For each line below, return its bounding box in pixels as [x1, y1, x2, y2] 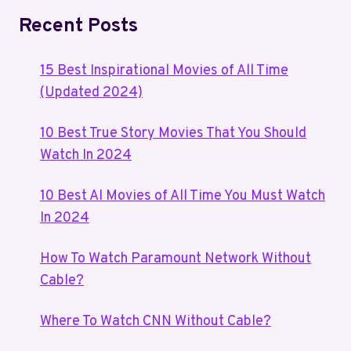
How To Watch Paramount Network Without [40, 249, 311, 268]
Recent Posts [19, 13, 138, 39]
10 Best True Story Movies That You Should [40, 124, 306, 143]
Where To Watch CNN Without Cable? [40, 312, 271, 331]
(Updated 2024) [40, 83, 143, 102]
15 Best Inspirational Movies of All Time [40, 61, 288, 80]
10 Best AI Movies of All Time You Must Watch [40, 186, 325, 205]
